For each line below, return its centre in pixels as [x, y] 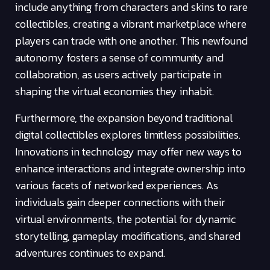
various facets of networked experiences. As [117, 186]
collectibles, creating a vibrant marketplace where [131, 24]
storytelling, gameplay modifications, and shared [128, 236]
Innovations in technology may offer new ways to [128, 152]
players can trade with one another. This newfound [131, 41]
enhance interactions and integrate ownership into [130, 169]
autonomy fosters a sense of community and [119, 58]
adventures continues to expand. [90, 253]
